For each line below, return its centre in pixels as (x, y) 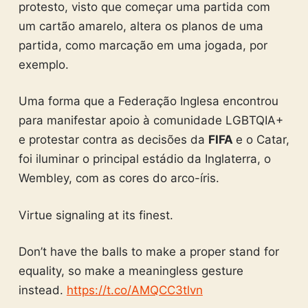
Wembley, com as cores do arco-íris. (119, 178)
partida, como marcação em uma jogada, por (143, 45)
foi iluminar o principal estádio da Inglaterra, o (144, 159)
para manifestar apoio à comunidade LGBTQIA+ (151, 120)
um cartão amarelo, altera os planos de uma (141, 26)
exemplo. (43, 64)
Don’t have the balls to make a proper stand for (148, 252)
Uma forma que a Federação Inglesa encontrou (148, 101)
